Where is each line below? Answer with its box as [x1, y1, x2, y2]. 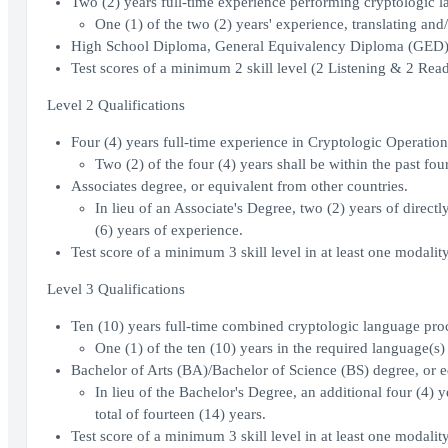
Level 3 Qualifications [46, 281, 185, 297]
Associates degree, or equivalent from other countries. [70, 178, 408, 194]
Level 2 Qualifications [46, 97, 185, 113]
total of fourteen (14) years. [94, 406, 266, 422]
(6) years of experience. [94, 222, 243, 238]
